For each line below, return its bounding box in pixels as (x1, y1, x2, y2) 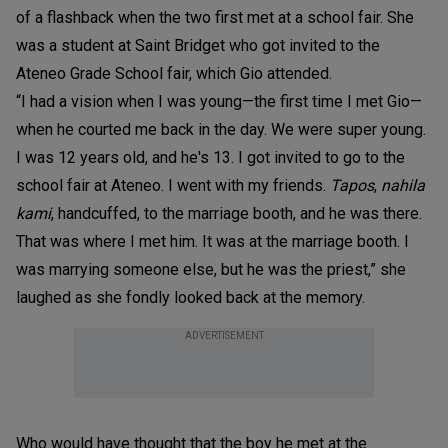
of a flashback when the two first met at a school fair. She (16, 7, 414, 27)
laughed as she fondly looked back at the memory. (16, 287, 365, 307)
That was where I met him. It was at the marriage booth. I (16, 231, 409, 251)
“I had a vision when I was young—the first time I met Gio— (16, 91, 422, 111)
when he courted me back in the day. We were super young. (16, 119, 426, 139)
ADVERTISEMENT (184, 329, 264, 341)
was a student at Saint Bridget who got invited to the (16, 35, 380, 55)
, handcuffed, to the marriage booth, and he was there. (51, 203, 422, 223)
